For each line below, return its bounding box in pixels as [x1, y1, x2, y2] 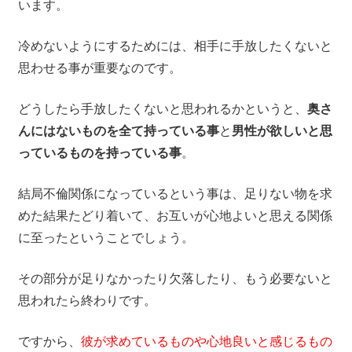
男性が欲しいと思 [231, 124, 332, 138]
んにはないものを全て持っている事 [17, 124, 219, 138]
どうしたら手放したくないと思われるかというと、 [17, 102, 307, 116]
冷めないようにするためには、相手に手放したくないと [17, 39, 332, 53]
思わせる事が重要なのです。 [17, 61, 181, 75]
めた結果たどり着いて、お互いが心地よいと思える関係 [17, 209, 332, 223]
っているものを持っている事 [17, 146, 181, 160]
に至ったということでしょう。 [17, 231, 194, 245]
